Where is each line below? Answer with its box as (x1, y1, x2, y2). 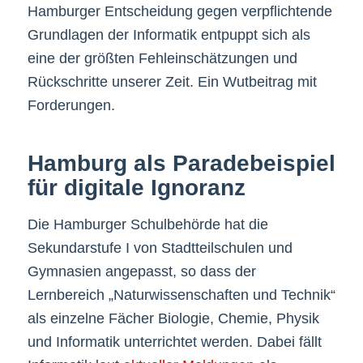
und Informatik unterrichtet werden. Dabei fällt (27, 333, 322, 350)
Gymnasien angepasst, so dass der (27, 263, 256, 280)
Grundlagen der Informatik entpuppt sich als (27, 27, 310, 44)
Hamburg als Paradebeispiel (27, 151, 335, 177)
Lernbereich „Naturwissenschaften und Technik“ (27, 286, 335, 303)
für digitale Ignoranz (27, 175, 246, 201)
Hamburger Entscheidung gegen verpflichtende (27, 3, 332, 20)
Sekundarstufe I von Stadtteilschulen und (27, 239, 293, 256)
